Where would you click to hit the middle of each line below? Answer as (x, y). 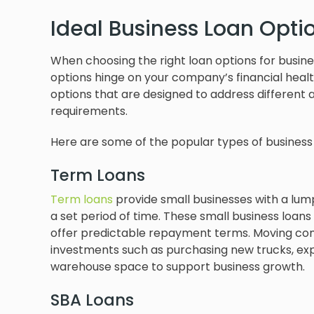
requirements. (89, 111)
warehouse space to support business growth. (178, 267)
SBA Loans (92, 300)
